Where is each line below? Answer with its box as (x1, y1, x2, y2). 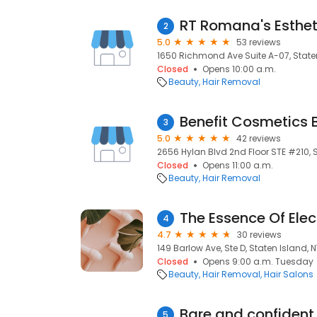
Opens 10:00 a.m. (202, 63, 276, 75)
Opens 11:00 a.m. (202, 159, 273, 171)
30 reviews (237, 229, 282, 241)
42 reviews (236, 132, 281, 144)
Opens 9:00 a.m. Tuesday (202, 255, 313, 267)
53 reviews (236, 36, 281, 48)
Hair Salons (264, 268, 313, 280)
